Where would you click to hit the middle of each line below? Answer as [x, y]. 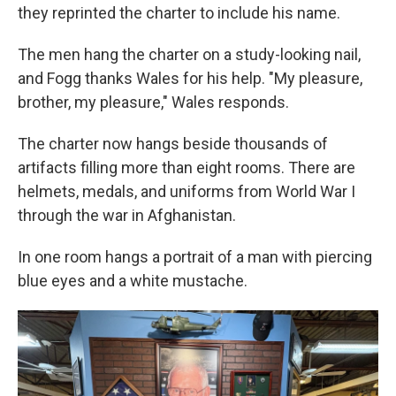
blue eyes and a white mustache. [133, 281]
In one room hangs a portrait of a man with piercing [195, 257]
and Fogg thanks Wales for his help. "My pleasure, [190, 78]
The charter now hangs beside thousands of [173, 144]
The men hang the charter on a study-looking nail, [189, 54]
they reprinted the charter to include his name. [179, 13]
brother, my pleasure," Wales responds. [153, 102]
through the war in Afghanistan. [127, 215]
